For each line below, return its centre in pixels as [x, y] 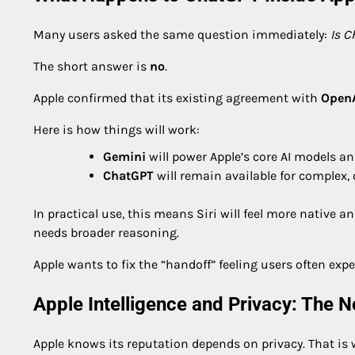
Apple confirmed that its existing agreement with [177, 97]
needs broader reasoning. [106, 232]
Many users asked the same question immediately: [182, 34]
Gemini [124, 156]
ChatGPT [128, 175]
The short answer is [92, 66]
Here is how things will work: [116, 129]
